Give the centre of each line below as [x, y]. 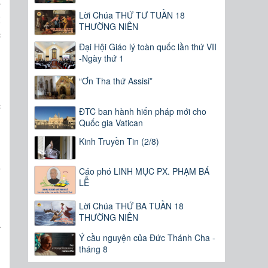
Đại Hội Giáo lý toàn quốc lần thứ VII [148, 46]
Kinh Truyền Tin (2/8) [119, 141]
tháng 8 [94, 249]
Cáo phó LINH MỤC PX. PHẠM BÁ [144, 171]
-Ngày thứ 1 [102, 58]
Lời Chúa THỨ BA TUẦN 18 [132, 205]
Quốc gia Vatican [111, 122]
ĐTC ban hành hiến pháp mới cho [143, 111]
